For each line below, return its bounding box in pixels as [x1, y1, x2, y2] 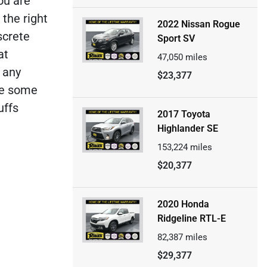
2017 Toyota [157, 108, 210, 120]
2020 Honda [157, 198, 209, 210]
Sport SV [157, 33, 195, 44]
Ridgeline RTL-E [157, 213, 226, 224]
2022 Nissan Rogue [157, 18, 240, 30]
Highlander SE [157, 123, 218, 134]
